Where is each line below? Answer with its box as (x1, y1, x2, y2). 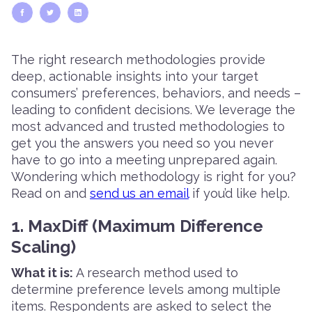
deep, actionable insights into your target (11, 68, 258, 84)
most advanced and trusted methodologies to (11, 118, 285, 134)
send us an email (90, 185, 189, 201)
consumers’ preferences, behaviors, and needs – (11, 85, 301, 100)
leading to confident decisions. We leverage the (11, 102, 295, 117)
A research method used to (73, 265, 238, 280)
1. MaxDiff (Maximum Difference (11, 215, 263, 236)
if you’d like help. (189, 185, 290, 201)
